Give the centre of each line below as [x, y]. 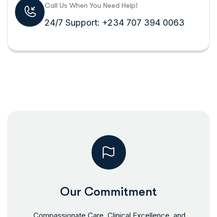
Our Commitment [108, 192]
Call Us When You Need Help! [91, 5]
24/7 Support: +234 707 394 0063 [115, 23]
